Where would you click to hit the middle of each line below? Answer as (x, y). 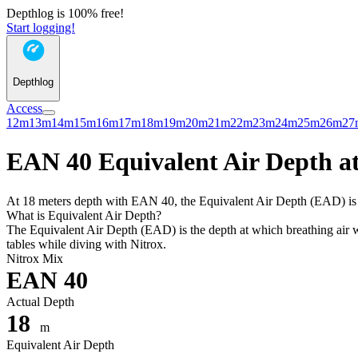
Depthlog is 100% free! (65, 13)
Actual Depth (40, 301)
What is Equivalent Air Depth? (84, 215)
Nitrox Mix (35, 258)
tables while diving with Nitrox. (86, 244)
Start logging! (41, 28)
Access (24, 108)
